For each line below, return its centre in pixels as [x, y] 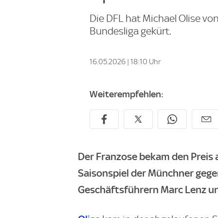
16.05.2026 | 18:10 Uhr [125, 62]
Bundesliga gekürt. [130, 31]
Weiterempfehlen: [127, 94]
